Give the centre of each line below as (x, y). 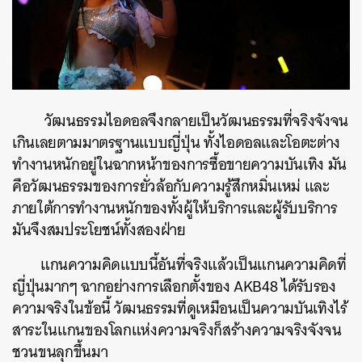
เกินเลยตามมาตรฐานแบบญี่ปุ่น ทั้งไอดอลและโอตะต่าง (176, 142)
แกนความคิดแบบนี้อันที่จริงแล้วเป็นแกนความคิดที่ (194, 264)
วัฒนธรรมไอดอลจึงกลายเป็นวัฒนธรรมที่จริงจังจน (195, 120)
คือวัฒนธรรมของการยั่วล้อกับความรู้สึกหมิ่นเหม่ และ (171, 186)
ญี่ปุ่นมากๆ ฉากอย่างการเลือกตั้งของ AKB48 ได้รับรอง (174, 286)
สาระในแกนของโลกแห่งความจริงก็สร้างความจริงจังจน (177, 330)
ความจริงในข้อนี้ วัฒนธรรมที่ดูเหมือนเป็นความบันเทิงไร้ (180, 308)
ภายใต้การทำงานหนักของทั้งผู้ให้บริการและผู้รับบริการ (175, 208)
